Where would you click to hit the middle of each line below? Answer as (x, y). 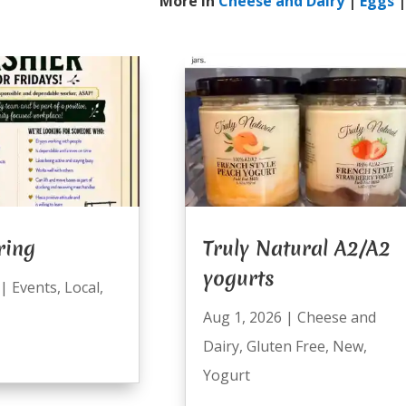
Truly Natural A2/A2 (296, 248)
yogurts (238, 278)
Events (34, 287)
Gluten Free (285, 346)
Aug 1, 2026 (242, 317)
